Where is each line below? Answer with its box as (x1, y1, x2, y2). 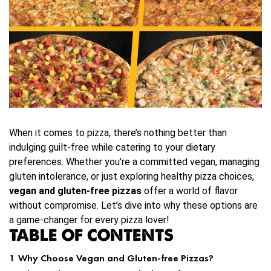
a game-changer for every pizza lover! (9, 214, 169, 226)
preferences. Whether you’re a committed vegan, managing (9, 155, 260, 168)
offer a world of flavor (142, 184, 238, 197)
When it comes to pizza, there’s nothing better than (9, 126, 227, 139)
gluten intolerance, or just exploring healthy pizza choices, (9, 170, 254, 182)
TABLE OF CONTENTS (9, 224, 174, 245)
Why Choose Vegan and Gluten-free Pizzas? (18, 251, 214, 264)
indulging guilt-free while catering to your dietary (9, 141, 215, 153)
